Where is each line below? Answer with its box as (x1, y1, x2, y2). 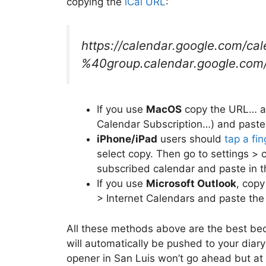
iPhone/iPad (97, 133, 157, 145)
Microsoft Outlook (146, 178, 236, 190)
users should (157, 133, 224, 145)
